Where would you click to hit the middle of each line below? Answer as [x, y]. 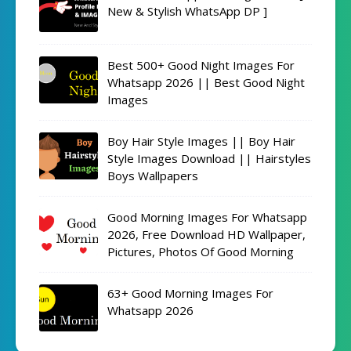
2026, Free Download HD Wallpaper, [206, 235]
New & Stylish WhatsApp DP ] [187, 11]
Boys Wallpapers [153, 176]
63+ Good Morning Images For [190, 293]
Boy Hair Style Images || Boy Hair [201, 141]
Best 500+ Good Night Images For [201, 65]
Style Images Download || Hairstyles [209, 159]
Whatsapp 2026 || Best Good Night [206, 83]
